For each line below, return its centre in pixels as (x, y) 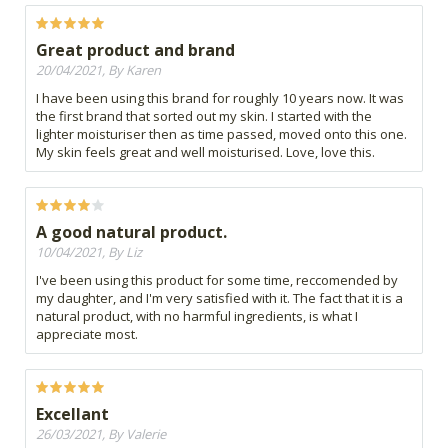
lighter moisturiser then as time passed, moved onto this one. (221, 134)
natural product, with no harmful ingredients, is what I (197, 316)
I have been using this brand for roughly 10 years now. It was (220, 98)
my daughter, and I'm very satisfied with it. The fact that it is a (219, 298)
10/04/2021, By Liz (89, 252)
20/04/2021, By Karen (98, 70)
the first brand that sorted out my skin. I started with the (204, 116)
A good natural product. (131, 232)
